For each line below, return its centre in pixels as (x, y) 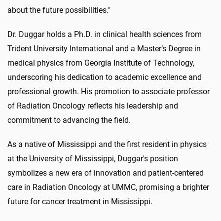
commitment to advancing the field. (69, 120)
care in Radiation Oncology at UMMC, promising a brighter (108, 187)
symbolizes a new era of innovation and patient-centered (106, 173)
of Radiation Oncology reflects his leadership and (93, 106)
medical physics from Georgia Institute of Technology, (101, 63)
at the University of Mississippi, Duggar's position (93, 159)
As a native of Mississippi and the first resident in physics (107, 144)
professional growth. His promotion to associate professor (109, 92)
